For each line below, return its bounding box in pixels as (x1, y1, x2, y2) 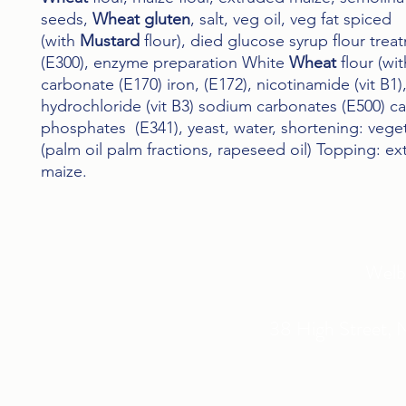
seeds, (41, 9, 92, 30)
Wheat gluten (92, 9, 190, 30)
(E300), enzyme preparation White (41, 53, 289, 73)
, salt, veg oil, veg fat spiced (190, 9, 391, 30)
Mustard (80, 31, 140, 52)
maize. (41, 161, 87, 182)
